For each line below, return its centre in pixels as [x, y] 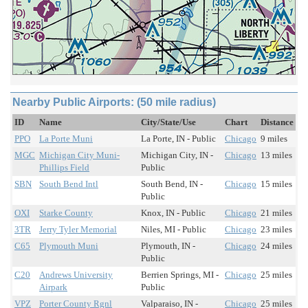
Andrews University [76, 275]
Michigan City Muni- [79, 155]
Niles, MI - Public [174, 230]
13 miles [276, 155]
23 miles [276, 230]
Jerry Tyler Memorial [78, 230]
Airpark [53, 287]
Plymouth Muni [69, 246]
